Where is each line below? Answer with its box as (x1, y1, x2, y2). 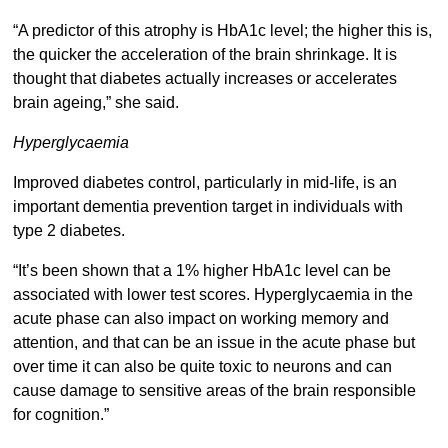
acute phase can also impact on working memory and (12, 310, 389, 328)
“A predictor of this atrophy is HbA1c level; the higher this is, (12, 22, 432, 40)
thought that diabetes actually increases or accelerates (12, 70, 397, 88)
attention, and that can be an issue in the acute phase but (12, 334, 415, 352)
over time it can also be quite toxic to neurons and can (12, 358, 392, 376)
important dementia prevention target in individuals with (12, 198, 403, 216)
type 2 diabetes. (12, 222, 129, 240)
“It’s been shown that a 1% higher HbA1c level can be (12, 262, 391, 280)
